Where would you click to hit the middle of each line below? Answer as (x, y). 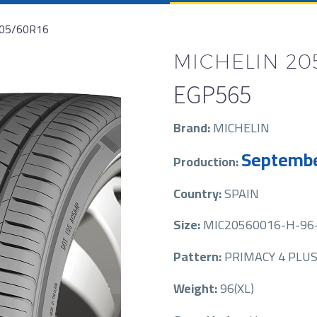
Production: (207, 161)
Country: (199, 193)
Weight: (197, 288)
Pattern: (199, 257)
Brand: (193, 128)
